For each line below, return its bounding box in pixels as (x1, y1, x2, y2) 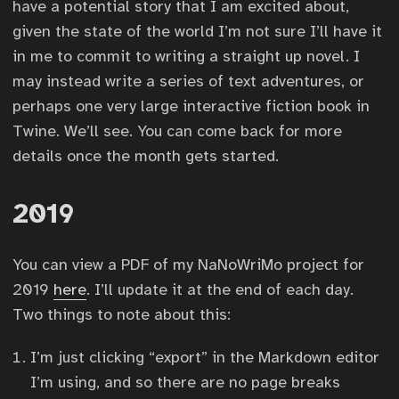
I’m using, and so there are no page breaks (30, 372, 340, 392)
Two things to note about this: (12, 305, 231, 324)
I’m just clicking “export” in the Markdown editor (30, 347, 379, 367)
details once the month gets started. (12, 146, 279, 166)
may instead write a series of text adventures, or (12, 71, 364, 91)
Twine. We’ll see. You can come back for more (12, 121, 342, 141)
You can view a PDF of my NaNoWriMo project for (12, 255, 364, 274)
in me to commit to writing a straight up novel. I (12, 46, 360, 66)
